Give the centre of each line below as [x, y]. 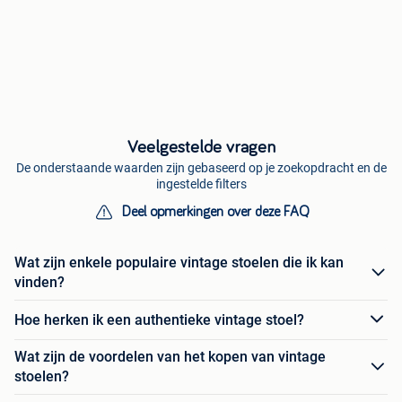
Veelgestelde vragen [201, 148]
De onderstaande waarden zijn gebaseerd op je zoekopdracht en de [201, 168]
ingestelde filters [201, 184]
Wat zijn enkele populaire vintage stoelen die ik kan [179, 263]
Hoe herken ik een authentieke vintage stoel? [159, 319]
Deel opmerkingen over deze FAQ [215, 212]
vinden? [39, 283]
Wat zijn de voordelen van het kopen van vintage [170, 357]
